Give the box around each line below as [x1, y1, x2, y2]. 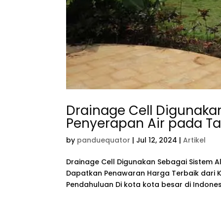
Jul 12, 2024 [136, 135, 178, 145]
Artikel [183, 135, 206, 145]
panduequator [77, 135, 131, 145]
